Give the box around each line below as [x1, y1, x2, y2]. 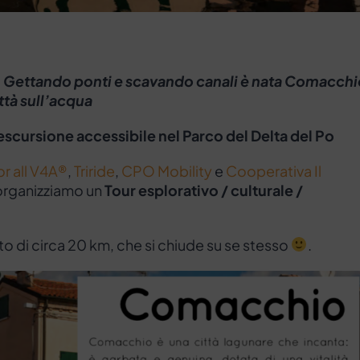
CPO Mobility [121, 161, 212, 180]
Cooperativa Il [226, 161, 321, 180]
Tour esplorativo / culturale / [104, 180, 303, 199]
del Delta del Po [226, 125, 335, 145]
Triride [74, 161, 115, 180]
